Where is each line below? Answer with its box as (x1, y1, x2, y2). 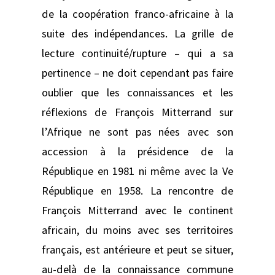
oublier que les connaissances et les (42, 85, 233, 99)
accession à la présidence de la (42, 144, 233, 158)
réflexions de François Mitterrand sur (42, 104, 233, 119)
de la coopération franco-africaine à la (42, 6, 233, 21)
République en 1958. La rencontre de (42, 183, 233, 198)
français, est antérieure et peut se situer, (42, 242, 233, 257)
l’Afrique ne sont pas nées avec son (42, 124, 233, 139)
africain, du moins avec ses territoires (42, 222, 233, 237)
